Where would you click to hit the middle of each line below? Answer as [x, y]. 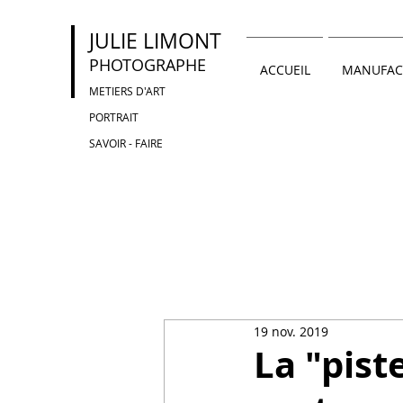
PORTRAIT [114, 117]
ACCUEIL [285, 70]
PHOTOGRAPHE [148, 65]
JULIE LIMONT [155, 41]
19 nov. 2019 [291, 331]
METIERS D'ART [127, 91]
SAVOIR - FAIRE [126, 143]
